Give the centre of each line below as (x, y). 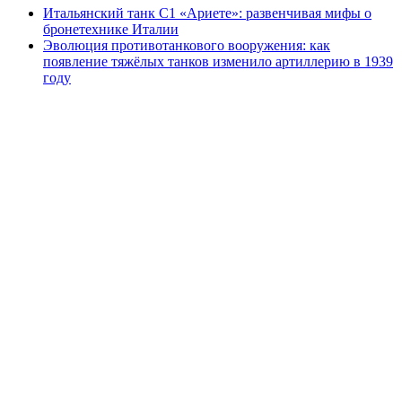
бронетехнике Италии (111, 30)
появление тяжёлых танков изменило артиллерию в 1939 (218, 62)
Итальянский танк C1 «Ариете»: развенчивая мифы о (207, 13)
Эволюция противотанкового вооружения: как (187, 46)
